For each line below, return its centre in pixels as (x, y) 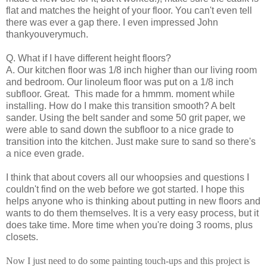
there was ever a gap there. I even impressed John (112, 22)
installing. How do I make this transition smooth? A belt (120, 105)
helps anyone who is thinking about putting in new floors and (133, 201)
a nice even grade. (45, 153)
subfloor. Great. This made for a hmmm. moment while (120, 94)
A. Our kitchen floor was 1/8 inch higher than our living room (131, 70)
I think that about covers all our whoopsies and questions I (128, 177)
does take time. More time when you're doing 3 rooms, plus (129, 225)
